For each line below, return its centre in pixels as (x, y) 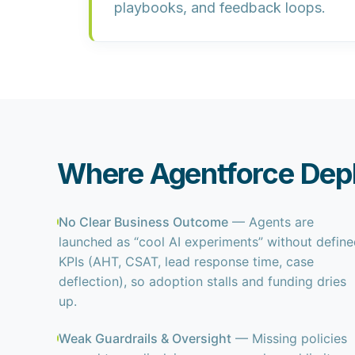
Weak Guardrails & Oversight (145, 338)
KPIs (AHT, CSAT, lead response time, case (187, 261)
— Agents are (271, 222)
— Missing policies (290, 338)
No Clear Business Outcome (144, 222)
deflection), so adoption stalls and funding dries (203, 281)
